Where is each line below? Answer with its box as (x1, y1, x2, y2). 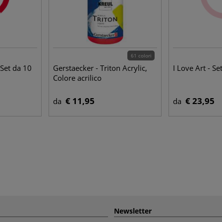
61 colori (130, 52, 152, 59)
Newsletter (114, 206, 152, 216)
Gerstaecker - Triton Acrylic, (53, 63, 147, 73)
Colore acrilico (53, 73, 102, 83)
